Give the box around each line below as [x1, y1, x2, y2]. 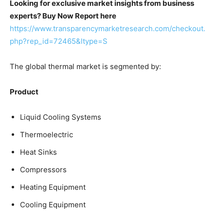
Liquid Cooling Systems [20, 112, 101, 122]
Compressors [20, 164, 67, 174]
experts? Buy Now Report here [10, 11, 116, 20]
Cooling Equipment [20, 200, 86, 209]
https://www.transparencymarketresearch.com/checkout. [10, 23, 205, 33]
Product [10, 87, 38, 96]
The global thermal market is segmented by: [10, 61, 161, 71]
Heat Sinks [20, 147, 57, 157]
